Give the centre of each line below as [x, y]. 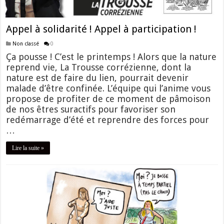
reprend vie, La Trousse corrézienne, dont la [99, 67]
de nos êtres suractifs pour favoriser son [91, 109]
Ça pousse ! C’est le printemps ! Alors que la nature [111, 56]
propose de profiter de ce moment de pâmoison [108, 98]
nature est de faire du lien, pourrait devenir [97, 77]
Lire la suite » [28, 148]
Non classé [26, 43]
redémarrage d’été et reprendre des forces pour [108, 119]
